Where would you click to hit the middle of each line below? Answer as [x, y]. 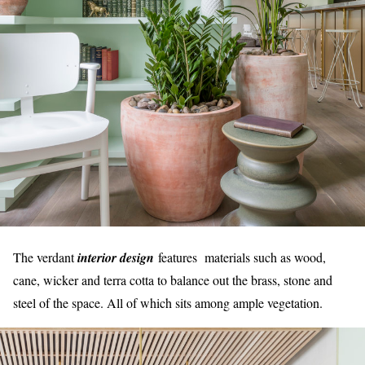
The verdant [44, 257]
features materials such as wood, [240, 257]
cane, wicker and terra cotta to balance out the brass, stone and [173, 279]
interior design [114, 257]
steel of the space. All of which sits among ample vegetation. [168, 302]
